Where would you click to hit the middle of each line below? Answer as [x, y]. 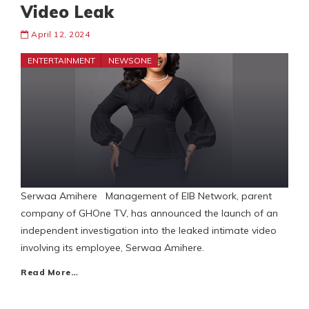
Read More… [49, 272]
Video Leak [67, 12]
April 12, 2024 [60, 34]
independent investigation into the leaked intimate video [149, 231]
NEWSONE [130, 61]
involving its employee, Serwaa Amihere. [112, 248]
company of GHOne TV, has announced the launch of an [149, 213]
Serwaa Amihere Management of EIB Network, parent [146, 196]
